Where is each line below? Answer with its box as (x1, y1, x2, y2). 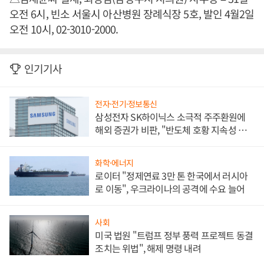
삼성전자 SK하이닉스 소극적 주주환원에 (95, 109, 246, 124)
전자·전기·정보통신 (95, 97, 157, 110)
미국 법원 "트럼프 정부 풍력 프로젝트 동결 (95, 228, 253, 243)
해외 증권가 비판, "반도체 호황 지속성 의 (95, 122, 247, 137)
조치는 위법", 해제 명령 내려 (95, 241, 201, 256)
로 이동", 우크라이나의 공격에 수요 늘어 (95, 181, 245, 196)
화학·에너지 (95, 157, 134, 169)
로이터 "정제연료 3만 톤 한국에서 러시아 (95, 169, 247, 183)
